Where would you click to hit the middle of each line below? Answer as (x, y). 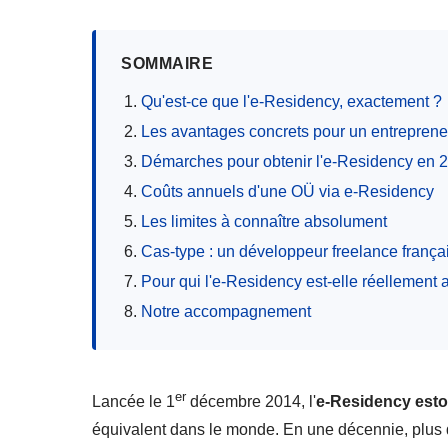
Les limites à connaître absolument (264, 221)
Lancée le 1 (133, 401)
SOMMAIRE (167, 63)
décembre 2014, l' (251, 401)
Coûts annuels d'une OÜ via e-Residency (287, 191)
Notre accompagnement (226, 311)
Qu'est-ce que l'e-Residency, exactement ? (291, 101)
